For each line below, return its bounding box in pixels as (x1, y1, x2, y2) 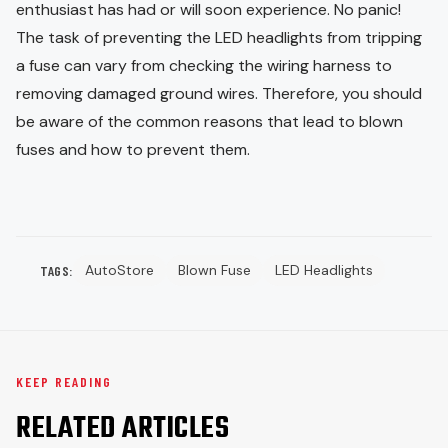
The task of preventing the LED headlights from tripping (16, 27, 422, 49)
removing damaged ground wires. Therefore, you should (16, 83, 422, 105)
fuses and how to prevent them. (16, 139, 250, 161)
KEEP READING (16, 373, 112, 391)
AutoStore (84, 261, 154, 280)
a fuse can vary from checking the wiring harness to (16, 55, 392, 77)
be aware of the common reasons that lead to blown (16, 111, 403, 133)
